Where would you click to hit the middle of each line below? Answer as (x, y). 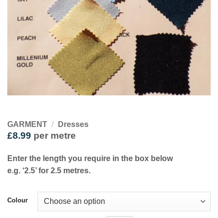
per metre (54, 136)
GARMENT (27, 125)
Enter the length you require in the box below (90, 159)
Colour (18, 200)
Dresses (73, 125)
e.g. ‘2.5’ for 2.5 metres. (49, 171)
